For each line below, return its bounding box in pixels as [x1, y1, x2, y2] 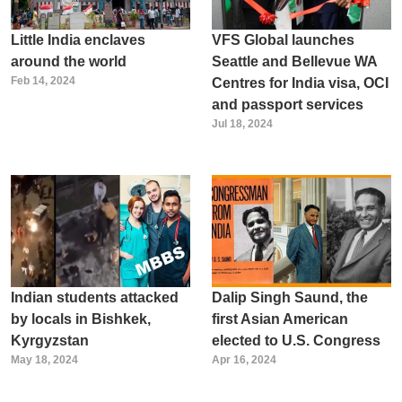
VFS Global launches [211, 31, 354, 48]
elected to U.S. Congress [211, 332, 380, 348]
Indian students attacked [10, 289, 179, 305]
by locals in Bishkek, [10, 310, 151, 327]
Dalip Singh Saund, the [211, 289, 368, 305]
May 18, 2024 [10, 353, 78, 366]
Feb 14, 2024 [10, 74, 75, 87]
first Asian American [211, 310, 348, 327]
